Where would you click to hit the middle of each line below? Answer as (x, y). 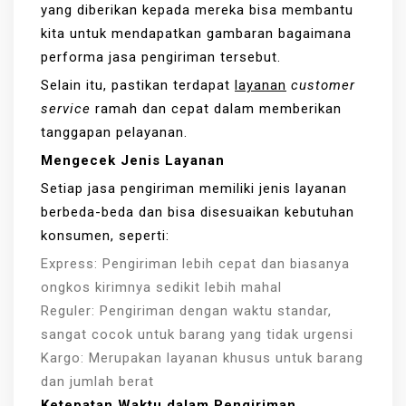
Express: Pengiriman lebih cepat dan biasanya (195, 263)
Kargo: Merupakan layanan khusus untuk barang (202, 358)
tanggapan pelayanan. (114, 132)
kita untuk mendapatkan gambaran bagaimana (196, 33)
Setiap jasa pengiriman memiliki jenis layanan (194, 188)
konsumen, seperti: (105, 235)
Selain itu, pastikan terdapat (138, 85)
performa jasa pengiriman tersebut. (163, 57)
